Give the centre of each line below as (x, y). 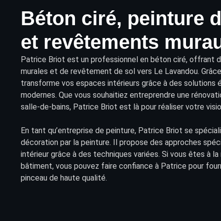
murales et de (46, 71)
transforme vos (48, 83)
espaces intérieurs (108, 83)
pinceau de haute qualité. (64, 178)
